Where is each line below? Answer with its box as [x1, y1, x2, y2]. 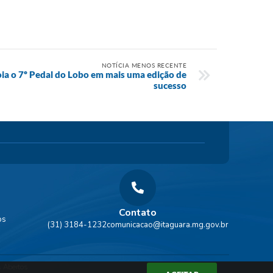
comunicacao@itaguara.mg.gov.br [106, 219, 229, 230]
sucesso [154, 80, 186, 91]
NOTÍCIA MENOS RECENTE [101, 62, 186, 69]
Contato [119, 206, 157, 219]
